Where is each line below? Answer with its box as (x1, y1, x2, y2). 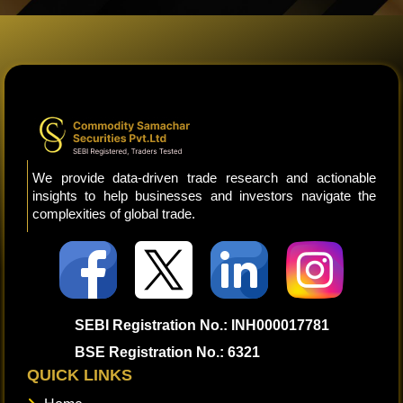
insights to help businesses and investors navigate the (32, 188, 376, 204)
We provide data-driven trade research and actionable (32, 170, 376, 186)
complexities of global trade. (32, 206, 195, 222)
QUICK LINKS (27, 366, 132, 385)
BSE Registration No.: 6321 (74, 345, 260, 361)
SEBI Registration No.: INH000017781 (74, 318, 329, 334)
